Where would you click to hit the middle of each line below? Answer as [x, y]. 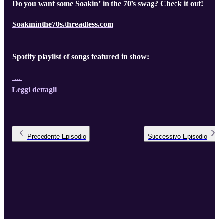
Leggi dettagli [34, 90]
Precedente [44, 137]
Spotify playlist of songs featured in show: [81, 57]
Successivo [164, 137]
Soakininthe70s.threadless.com [63, 24]
